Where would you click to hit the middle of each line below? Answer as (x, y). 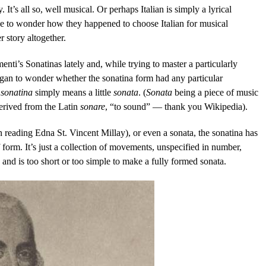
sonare (92, 107)
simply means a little (73, 92)
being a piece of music (215, 92)
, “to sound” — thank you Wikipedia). (176, 107)
